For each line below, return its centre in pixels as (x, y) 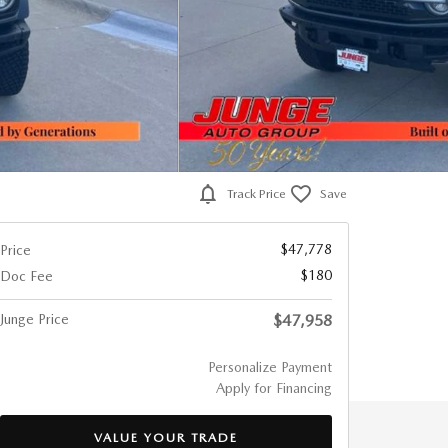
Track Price (256, 193)
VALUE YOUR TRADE (166, 437)
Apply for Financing (274, 388)
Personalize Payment (270, 367)
